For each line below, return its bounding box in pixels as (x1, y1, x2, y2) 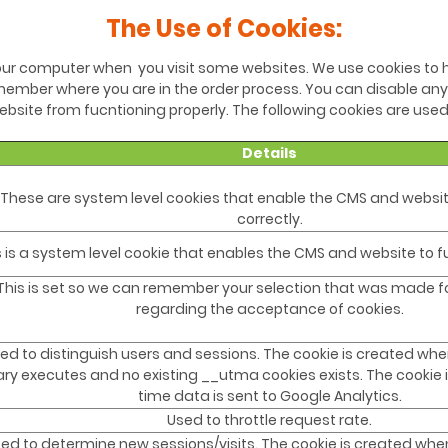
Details (242, 143, 297, 164)
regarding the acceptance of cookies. (135, 299, 404, 320)
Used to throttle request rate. (167, 410, 372, 431)
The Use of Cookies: (106, 12, 342, 46)
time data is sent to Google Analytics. (137, 386, 402, 407)
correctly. (236, 209, 303, 230)
